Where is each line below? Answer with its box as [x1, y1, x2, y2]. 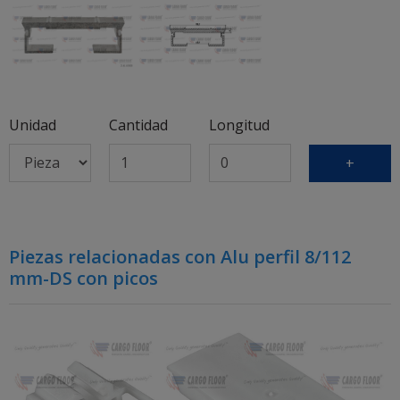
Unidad [9, 114, 56, 135]
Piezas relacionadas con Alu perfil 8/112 [9, 244, 351, 269]
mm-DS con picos [9, 265, 158, 290]
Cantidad [109, 114, 168, 135]
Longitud [209, 114, 270, 135]
